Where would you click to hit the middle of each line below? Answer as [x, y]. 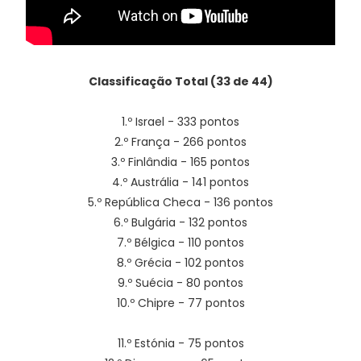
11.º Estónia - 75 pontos [180, 343]
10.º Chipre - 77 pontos [180, 303]
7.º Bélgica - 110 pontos [180, 243]
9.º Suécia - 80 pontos [180, 283]
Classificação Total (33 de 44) [180, 81]
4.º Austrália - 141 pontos [180, 182]
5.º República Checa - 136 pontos [180, 202]
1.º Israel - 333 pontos [180, 122]
